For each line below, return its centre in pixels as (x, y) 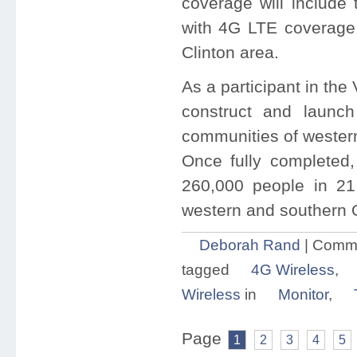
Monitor (303, 294)
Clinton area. (230, 53)
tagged (207, 270)
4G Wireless (292, 270)
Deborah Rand (249, 245)
